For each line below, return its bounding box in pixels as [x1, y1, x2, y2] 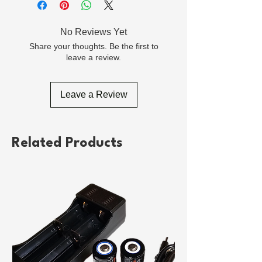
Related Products [12, 136, 123, 150]
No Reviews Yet [60, 26, 127, 37]
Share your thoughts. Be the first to [29, 41, 158, 51]
